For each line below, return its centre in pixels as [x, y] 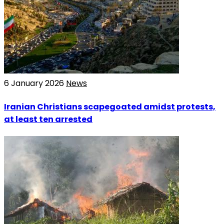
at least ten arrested [48, 119]
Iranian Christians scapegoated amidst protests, [110, 106]
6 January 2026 [35, 83]
